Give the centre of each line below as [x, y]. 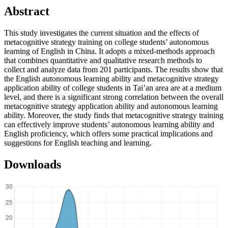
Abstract [27, 11]
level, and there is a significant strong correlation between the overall [114, 97]
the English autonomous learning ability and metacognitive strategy [111, 79]
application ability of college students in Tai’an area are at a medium [113, 88]
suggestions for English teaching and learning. [78, 143]
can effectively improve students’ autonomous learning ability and [109, 125]
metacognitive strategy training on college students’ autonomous [106, 42]
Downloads [33, 165]
